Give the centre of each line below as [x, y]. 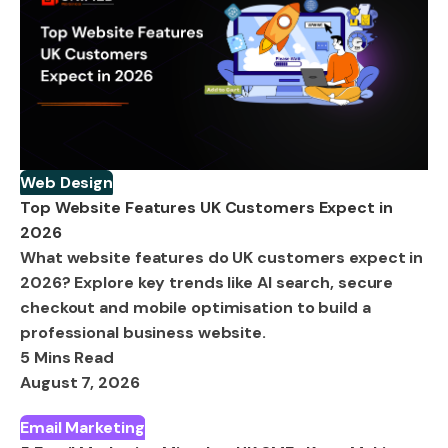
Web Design [66, 182]
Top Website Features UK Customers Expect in [206, 207]
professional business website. [143, 332]
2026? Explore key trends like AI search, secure [207, 282]
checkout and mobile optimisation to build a [195, 307]
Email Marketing [82, 427]
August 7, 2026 [80, 382]
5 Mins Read [67, 357]
